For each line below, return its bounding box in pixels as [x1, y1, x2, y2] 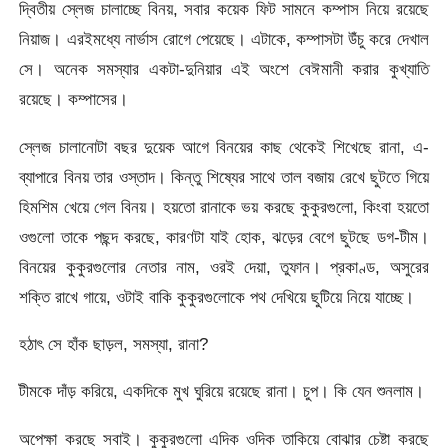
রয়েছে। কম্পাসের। [19, 89, 129, 110]
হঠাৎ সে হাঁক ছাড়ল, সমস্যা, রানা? [19, 334, 209, 355]
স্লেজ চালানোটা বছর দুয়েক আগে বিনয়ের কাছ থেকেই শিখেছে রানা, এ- [19, 136, 429, 157]
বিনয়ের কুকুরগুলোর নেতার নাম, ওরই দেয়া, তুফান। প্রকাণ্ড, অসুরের [19, 256, 429, 277]
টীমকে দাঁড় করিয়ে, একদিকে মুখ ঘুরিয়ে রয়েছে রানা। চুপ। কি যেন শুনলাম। [19, 381, 425, 402]
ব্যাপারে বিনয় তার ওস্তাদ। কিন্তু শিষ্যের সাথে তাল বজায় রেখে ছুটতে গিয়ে [19, 166, 429, 187]
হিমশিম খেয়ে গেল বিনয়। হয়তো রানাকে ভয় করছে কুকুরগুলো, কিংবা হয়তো [19, 196, 429, 217]
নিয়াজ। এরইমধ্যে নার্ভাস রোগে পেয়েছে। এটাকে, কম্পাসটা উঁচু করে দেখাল [19, 29, 429, 50]
